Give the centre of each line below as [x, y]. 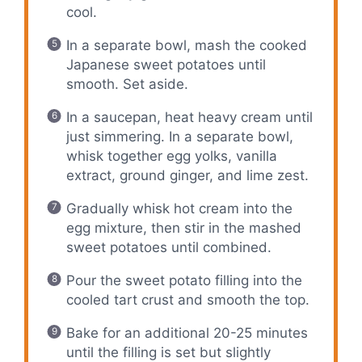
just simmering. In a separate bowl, [179, 136]
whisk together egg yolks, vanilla [171, 156]
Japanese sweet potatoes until [166, 64]
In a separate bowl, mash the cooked [186, 45]
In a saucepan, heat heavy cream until [189, 117]
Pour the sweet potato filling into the [184, 280]
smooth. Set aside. [127, 84]
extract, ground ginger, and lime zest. [187, 175]
